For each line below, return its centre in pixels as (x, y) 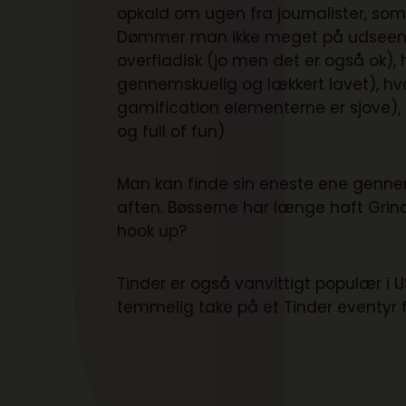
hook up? (152, 232)
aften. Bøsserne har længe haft (243, 208)
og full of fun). (173, 132)
